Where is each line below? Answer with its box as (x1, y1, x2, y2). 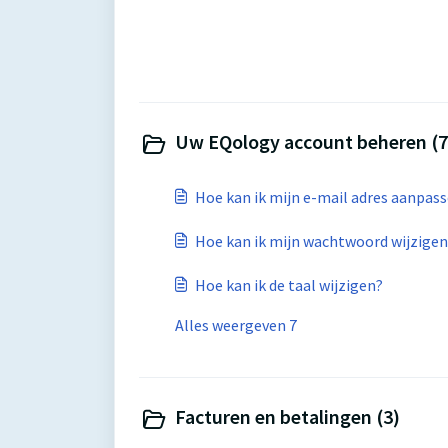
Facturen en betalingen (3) (175, 404, 400, 429)
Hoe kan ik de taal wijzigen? (195, 275, 383, 295)
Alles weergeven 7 (175, 315, 297, 335)
